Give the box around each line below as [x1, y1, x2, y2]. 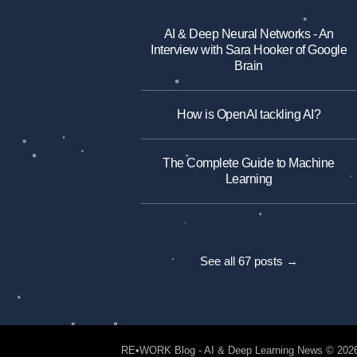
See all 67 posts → [199, 254, 298, 269]
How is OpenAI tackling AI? [177, 107, 320, 121]
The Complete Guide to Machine [163, 155, 335, 170]
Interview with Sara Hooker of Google [151, 42, 347, 57]
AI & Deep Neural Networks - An [163, 26, 334, 41]
